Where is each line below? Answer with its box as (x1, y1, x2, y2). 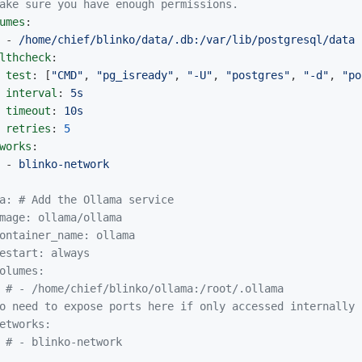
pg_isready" (103, 69, 174, 82)
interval (6, 86, 57, 100)
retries (6, 122, 51, 136)
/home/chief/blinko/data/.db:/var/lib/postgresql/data (19, 33, 355, 47)
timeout (6, 104, 51, 118)
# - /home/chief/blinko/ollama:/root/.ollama (6, 282, 284, 296)
